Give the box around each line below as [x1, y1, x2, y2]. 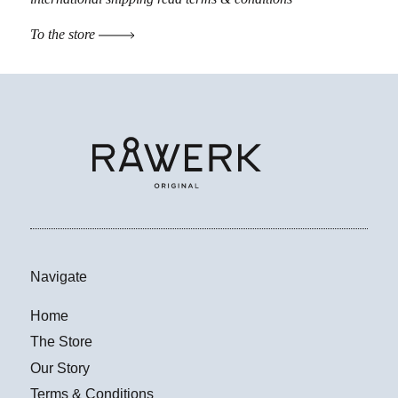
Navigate [30, 269, 87, 285]
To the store [30, 26, 99, 42]
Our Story [30, 360, 90, 376]
